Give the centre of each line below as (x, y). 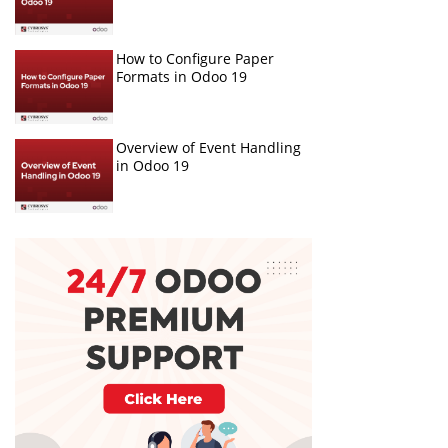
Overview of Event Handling (208, 148)
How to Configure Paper (194, 59)
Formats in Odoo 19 (181, 77)
